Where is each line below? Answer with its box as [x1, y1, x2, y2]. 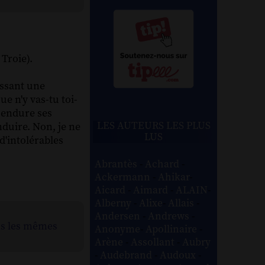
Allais [168, 196, 197, 210]
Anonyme [95, 222, 141, 236]
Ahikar [158, 170, 190, 184]
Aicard [95, 183, 128, 197]
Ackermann [95, 170, 153, 184]
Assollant [131, 235, 177, 249]
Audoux [160, 248, 199, 262]
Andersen [95, 209, 143, 223]
